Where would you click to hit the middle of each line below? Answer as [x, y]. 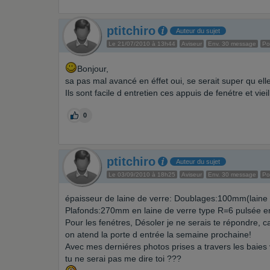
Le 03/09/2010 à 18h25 [142, 174]
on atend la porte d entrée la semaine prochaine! [158, 234]
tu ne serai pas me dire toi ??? [123, 259]
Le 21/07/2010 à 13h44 [142, 44]
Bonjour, [93, 69]
